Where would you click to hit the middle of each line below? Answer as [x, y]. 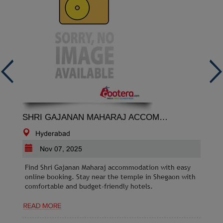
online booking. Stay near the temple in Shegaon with [110, 177]
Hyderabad [53, 133]
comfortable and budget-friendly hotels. [89, 186]
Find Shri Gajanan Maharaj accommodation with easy [108, 167]
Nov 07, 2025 [60, 149]
